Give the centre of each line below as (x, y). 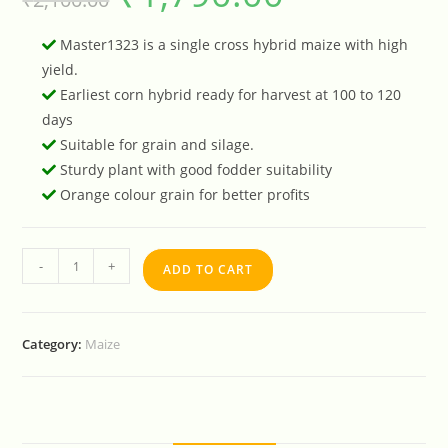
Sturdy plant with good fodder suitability (194, 170)
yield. (60, 70)
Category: (54, 344)
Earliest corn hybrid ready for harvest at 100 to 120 (229, 95)
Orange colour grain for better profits (183, 195)
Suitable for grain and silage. (155, 145)
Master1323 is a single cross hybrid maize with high (232, 45)
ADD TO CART (208, 270)
